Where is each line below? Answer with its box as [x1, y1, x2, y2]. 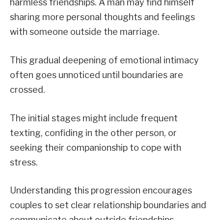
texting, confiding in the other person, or [10, 127, 177, 138]
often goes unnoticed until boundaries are [10, 69, 183, 80]
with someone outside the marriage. [10, 27, 160, 37]
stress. [10, 157, 38, 167]
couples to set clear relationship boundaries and [10, 200, 206, 211]
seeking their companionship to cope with [10, 142, 181, 153]
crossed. [10, 84, 45, 95]
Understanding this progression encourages [10, 185, 192, 196]
